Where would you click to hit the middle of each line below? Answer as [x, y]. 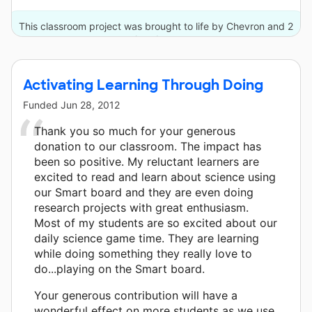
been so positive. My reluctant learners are [147, 162]
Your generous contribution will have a [136, 296]
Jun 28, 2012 [90, 105]
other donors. [156, 40]
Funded [42, 105]
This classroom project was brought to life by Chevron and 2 [156, 26]
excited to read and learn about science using [155, 177]
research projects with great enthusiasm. [141, 208]
